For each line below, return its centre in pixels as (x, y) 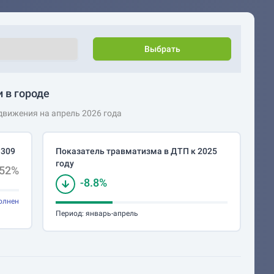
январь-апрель (112, 213)
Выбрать (162, 49)
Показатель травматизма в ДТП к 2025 (137, 151)
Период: (70, 213)
